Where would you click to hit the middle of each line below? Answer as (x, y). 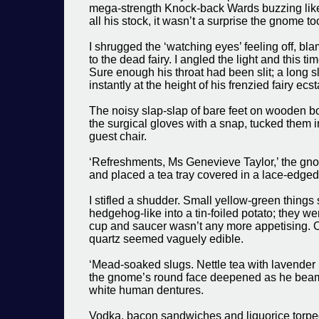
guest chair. (118, 136)
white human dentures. (146, 290)
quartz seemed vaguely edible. (166, 239)
